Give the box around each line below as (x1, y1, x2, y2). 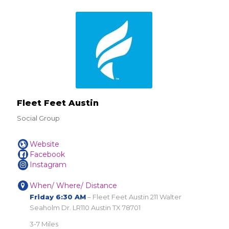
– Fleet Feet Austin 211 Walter (86, 192, 182, 201)
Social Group (16, 113, 60, 122)
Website (30, 139, 60, 149)
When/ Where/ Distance (30, 180, 118, 190)
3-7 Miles (30, 219, 59, 228)
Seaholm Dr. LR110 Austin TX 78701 (30, 203, 141, 212)
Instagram (30, 160, 67, 170)
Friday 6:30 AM (30, 192, 86, 201)
